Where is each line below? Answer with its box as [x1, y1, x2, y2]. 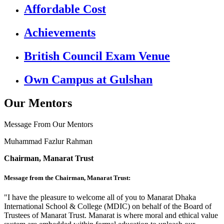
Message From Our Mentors [4, 119, 93, 128]
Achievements [24, 26, 95, 39]
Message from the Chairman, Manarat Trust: [4, 173, 130, 181]
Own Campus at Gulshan [24, 72, 152, 86]
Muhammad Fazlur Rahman [4, 136, 92, 145]
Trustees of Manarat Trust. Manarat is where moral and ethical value [4, 211, 218, 220]
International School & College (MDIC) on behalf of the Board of [4, 202, 211, 211]
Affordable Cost [24, 2, 106, 16]
